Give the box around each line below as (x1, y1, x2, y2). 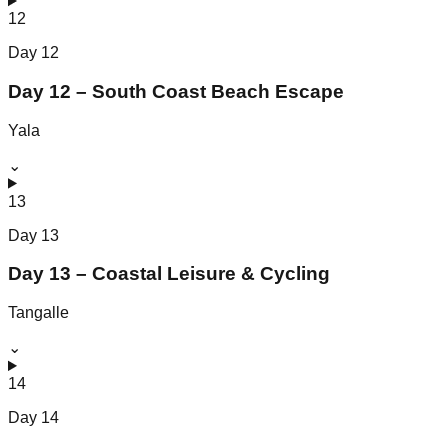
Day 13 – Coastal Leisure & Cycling (8, 263, 330, 285)
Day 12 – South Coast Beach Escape (8, 80, 344, 102)
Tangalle (8, 304, 69, 322)
